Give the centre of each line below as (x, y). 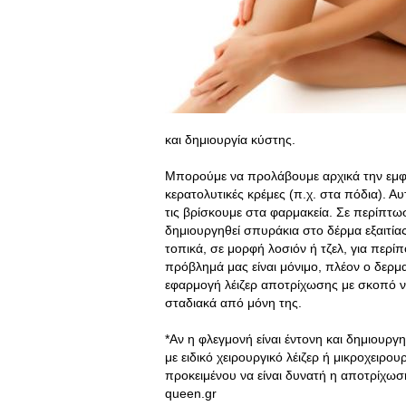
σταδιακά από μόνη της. (233, 303)
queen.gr (191, 393)
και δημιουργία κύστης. (230, 140)
